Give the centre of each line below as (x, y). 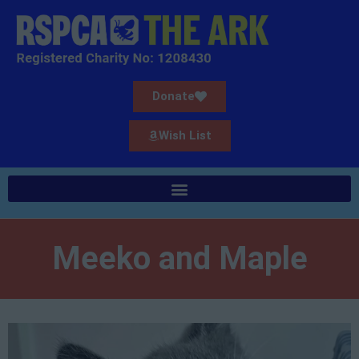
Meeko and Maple (179, 259)
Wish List (185, 136)
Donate (173, 97)
